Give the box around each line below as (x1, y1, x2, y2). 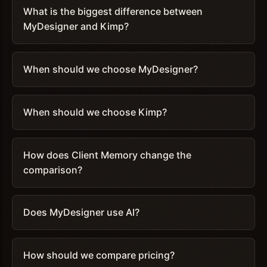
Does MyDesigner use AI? (23, 206, 139, 219)
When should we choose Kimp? (23, 105, 167, 118)
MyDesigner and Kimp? (23, 20, 129, 33)
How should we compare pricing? (23, 249, 175, 262)
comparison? (23, 163, 82, 176)
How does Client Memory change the (23, 148, 191, 161)
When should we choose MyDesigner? (23, 63, 198, 76)
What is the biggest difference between (23, 5, 203, 18)
